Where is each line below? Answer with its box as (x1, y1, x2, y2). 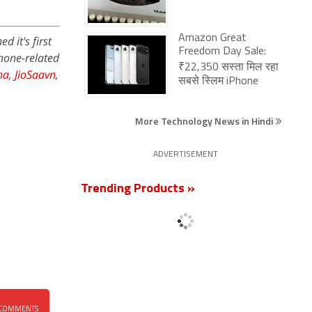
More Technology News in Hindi (135, 114, 275, 128)
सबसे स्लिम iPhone (178, 76, 258, 87)
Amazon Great (178, 33, 247, 44)
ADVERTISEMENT (153, 150, 218, 159)
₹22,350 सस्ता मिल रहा (178, 62, 279, 73)
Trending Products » (81, 182, 195, 196)
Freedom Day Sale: (178, 46, 266, 57)
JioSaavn (15, 67, 56, 82)
